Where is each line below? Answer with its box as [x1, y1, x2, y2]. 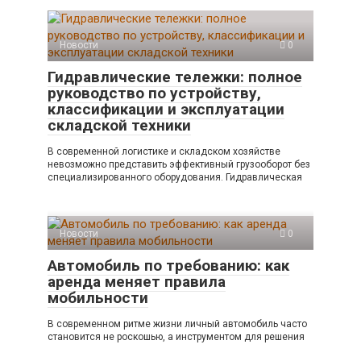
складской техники [48, 116, 191, 135]
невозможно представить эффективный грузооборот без [48, 159, 310, 170]
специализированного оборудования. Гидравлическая [48, 172, 302, 183]
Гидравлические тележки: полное [48, 68, 302, 86]
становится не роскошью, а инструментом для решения [48, 331, 305, 342]
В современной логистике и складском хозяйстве [48, 146, 280, 157]
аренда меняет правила [48, 272, 226, 291]
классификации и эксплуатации [48, 100, 284, 118]
